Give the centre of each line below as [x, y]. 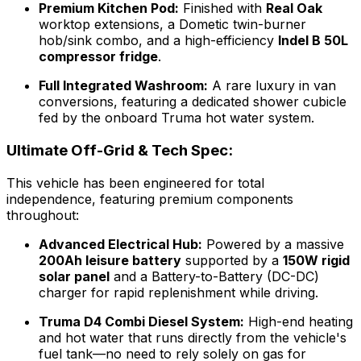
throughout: [43, 215]
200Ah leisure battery [110, 260]
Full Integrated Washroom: [123, 86]
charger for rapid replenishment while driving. [178, 292]
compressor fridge [98, 57]
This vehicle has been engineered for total [135, 183]
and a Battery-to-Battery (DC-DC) [214, 276]
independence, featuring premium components [150, 199]
